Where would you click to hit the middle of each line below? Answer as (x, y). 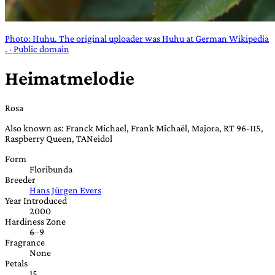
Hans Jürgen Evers (65, 190)
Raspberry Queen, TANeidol (59, 138)
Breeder (20, 179)
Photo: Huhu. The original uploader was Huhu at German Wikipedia (137, 38)
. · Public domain (37, 49)
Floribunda (51, 169)
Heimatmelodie (70, 78)
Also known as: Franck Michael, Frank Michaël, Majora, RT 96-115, (134, 128)
